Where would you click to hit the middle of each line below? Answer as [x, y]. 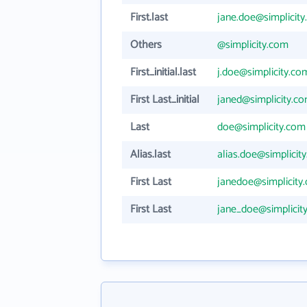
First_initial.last [163, 72]
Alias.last [150, 155]
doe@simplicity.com [261, 127]
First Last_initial [165, 100]
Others [146, 45]
